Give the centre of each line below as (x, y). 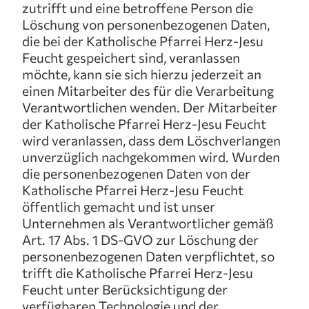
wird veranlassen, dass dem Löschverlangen (151, 140)
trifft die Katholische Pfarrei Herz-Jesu (138, 272)
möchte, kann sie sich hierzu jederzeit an (142, 74)
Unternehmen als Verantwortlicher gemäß (148, 223)
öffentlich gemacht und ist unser (119, 206)
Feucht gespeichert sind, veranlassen (131, 57)
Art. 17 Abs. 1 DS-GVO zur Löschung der (140, 239)
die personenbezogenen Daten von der (136, 173)
